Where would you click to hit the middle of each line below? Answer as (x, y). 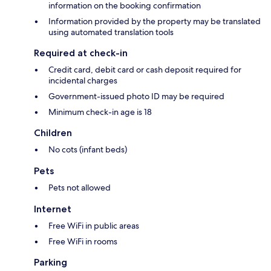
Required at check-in (81, 53)
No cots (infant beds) (88, 149)
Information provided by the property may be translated (155, 21)
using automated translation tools (111, 32)
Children (53, 132)
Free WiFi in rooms (83, 241)
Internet (53, 209)
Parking (51, 262)
